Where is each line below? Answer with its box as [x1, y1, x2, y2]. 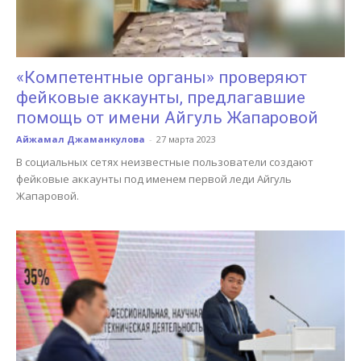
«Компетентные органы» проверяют [16, 67, 307, 87]
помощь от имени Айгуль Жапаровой [16, 107, 318, 127]
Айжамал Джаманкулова [16, 132, 145, 145]
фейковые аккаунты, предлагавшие [16, 87, 305, 107]
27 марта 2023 [156, 132, 216, 145]
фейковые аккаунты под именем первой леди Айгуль [16, 171, 292, 186]
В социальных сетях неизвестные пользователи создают [16, 154, 313, 169]
